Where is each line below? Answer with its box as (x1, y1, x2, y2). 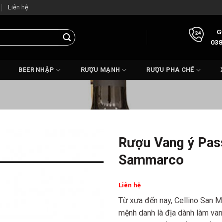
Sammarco (118, 152, 184, 168)
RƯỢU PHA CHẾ (146, 66, 194, 73)
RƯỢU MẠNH (80, 66, 120, 73)
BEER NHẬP (18, 66, 55, 73)
